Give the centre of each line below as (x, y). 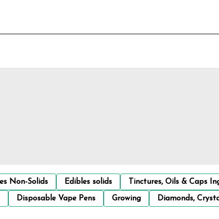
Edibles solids (88, 182)
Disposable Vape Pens (56, 198)
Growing (126, 198)
